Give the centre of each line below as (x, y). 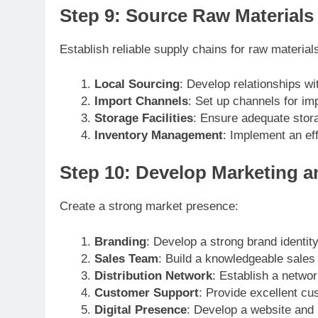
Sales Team (126, 258)
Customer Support (146, 292)
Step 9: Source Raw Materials (187, 15)
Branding (120, 241)
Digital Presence (140, 309)
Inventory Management (158, 136)
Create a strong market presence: (149, 207)
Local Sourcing (137, 84)
